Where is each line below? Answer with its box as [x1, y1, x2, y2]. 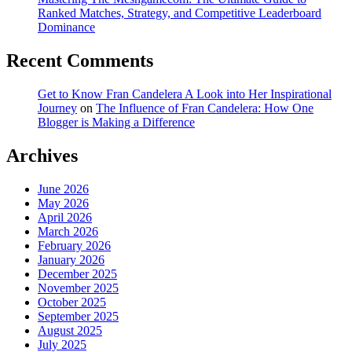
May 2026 [38, 196, 89, 210]
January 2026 [38, 252, 104, 266]
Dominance [38, 20, 95, 35]
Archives [6, 145, 78, 166]
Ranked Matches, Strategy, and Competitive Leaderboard [38, 6, 321, 20]
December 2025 [38, 266, 117, 280]
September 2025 [38, 309, 119, 323]
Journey [38, 101, 77, 115]
